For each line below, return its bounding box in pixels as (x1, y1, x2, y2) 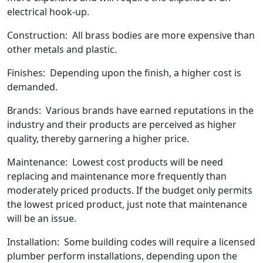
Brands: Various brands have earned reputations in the (7, 104, 254, 117)
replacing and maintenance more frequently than (7, 170, 227, 183)
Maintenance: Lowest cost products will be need (7, 156, 223, 169)
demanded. (7, 80, 58, 94)
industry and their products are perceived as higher (7, 118, 237, 131)
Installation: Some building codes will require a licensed (7, 235, 255, 249)
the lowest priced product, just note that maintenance (7, 198, 247, 211)
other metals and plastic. (7, 43, 117, 56)
